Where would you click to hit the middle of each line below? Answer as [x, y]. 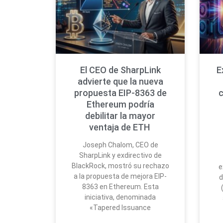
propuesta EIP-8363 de [120, 93]
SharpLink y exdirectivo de [120, 156]
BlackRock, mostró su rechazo [120, 166]
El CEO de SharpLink [120, 70]
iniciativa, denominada [120, 197]
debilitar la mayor [120, 116]
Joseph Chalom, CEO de [120, 145]
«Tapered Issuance [120, 208]
